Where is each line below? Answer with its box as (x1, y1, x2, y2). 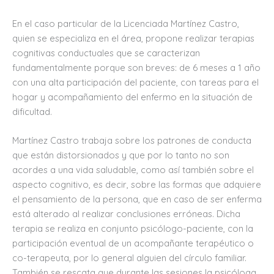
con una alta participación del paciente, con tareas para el (12, 76, 259, 88)
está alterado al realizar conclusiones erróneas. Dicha (12, 208, 240, 220)
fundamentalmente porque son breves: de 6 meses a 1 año (12, 61, 261, 73)
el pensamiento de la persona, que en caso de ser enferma (12, 193, 262, 206)
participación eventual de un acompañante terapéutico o (12, 237, 254, 250)
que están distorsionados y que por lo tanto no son (12, 149, 229, 161)
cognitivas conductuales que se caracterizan (12, 46, 200, 59)
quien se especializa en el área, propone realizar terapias (12, 32, 254, 44)
